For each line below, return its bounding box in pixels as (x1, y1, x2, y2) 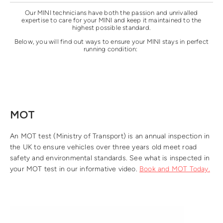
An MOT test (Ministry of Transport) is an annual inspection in (10, 132, 210, 141)
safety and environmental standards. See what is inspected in (10, 154, 210, 163)
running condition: (84, 45, 139, 53)
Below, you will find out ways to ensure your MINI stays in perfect (14, 37, 209, 45)
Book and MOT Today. (139, 165, 210, 174)
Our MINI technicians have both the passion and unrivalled (25, 8, 198, 16)
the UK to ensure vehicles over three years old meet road (10, 143, 197, 152)
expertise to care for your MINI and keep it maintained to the (21, 16, 202, 24)
